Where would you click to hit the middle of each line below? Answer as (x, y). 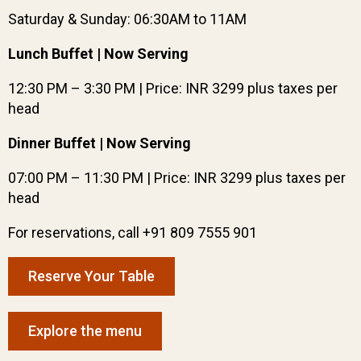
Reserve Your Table (91, 276)
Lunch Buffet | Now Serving (102, 54)
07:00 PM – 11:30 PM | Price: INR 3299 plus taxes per (177, 178)
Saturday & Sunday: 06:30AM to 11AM (127, 19)
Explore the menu (85, 331)
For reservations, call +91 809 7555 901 (133, 232)
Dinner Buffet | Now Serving (103, 143)
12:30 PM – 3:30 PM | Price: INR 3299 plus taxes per (173, 88)
